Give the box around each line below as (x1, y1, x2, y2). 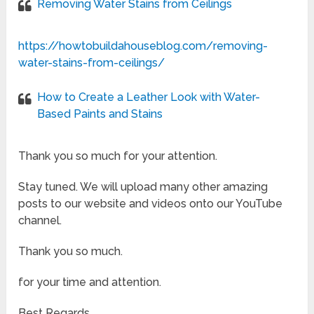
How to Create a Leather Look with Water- (37, 90, 261, 104)
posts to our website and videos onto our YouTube (18, 197, 283, 211)
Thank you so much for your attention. (18, 149, 218, 163)
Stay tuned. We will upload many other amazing (18, 180, 268, 194)
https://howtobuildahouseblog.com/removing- (18, 39, 268, 53)
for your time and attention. (18, 275, 162, 289)
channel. (18, 214, 62, 228)
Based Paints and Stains (37, 107, 163, 121)
